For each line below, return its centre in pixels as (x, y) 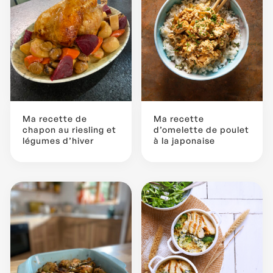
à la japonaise (184, 140)
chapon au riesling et (69, 129)
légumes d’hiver (58, 140)
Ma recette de (55, 118)
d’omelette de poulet (201, 129)
